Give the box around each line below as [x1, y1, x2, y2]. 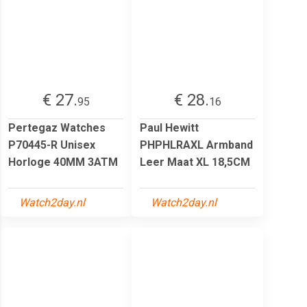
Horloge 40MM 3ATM [8, 155, 118, 169]
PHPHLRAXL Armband [140, 138, 253, 151]
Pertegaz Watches [8, 121, 106, 134]
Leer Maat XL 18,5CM [140, 155, 250, 169]
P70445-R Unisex [8, 138, 95, 151]
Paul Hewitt [140, 121, 199, 134]
